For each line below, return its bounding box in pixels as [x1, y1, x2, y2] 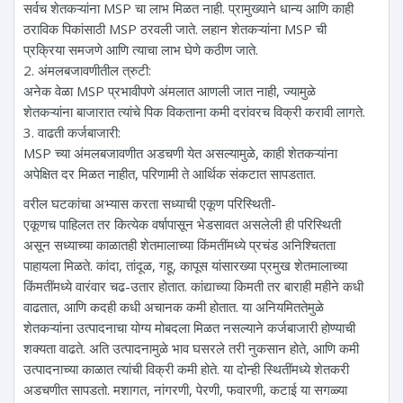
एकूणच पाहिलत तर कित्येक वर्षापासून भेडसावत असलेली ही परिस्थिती [23, 214, 341, 233]
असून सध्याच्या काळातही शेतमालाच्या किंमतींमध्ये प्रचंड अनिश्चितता [23, 235, 336, 254]
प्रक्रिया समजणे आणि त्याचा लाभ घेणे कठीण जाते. [23, 40, 258, 58]
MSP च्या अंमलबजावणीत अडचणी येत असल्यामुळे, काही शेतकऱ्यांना [23, 143, 337, 162]
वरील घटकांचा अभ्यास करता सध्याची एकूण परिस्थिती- [23, 193, 276, 212]
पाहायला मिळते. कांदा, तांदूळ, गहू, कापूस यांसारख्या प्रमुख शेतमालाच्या [23, 255, 347, 274]
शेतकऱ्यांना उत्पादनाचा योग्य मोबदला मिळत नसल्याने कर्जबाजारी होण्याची [23, 318, 355, 336]
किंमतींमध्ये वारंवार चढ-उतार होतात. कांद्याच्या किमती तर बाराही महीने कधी [23, 276, 363, 295]
